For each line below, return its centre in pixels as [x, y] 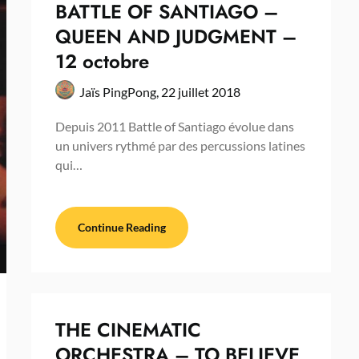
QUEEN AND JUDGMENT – [175, 36]
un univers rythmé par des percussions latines [180, 145]
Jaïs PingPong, [120, 91]
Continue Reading [121, 227]
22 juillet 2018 [200, 91]
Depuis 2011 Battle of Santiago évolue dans [174, 126]
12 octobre [102, 61]
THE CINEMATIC [128, 329]
